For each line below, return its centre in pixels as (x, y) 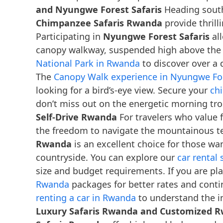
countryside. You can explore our (107, 157)
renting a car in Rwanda (86, 197)
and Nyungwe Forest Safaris (99, 9)
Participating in (69, 36)
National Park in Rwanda (88, 63)
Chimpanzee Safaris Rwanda (99, 23)
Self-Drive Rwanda (76, 117)
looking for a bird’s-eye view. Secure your (123, 90)
